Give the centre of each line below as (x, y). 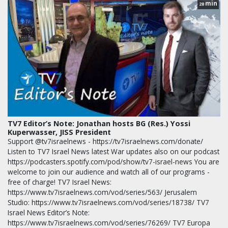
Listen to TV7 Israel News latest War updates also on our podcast (113, 152)
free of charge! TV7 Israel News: (60, 182)
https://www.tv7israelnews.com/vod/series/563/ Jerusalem (102, 192)
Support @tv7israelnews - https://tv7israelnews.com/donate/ (105, 141)
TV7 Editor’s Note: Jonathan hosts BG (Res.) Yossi (99, 124)
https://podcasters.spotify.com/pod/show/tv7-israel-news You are (113, 162)
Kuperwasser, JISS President (59, 132)
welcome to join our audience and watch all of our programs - (109, 172)
